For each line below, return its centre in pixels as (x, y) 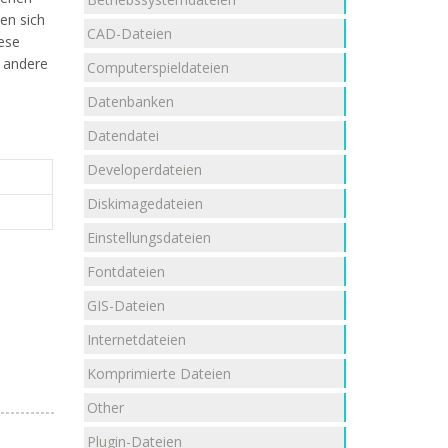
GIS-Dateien (126, 305)
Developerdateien (144, 169)
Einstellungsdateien (149, 237)
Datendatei (123, 135)
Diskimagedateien (145, 203)
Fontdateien (126, 271)
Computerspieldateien (158, 67)
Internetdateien (136, 339)
